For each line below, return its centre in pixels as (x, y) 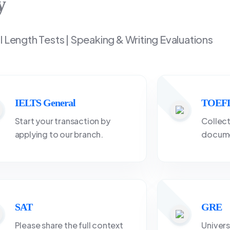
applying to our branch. (59, 134)
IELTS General (45, 103)
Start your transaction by (62, 121)
